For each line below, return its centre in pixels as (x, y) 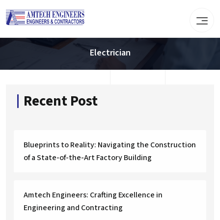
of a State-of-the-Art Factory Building (88, 158)
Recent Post (61, 101)
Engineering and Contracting (73, 208)
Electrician (110, 53)
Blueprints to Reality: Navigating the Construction (110, 145)
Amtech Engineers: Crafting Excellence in (93, 195)
